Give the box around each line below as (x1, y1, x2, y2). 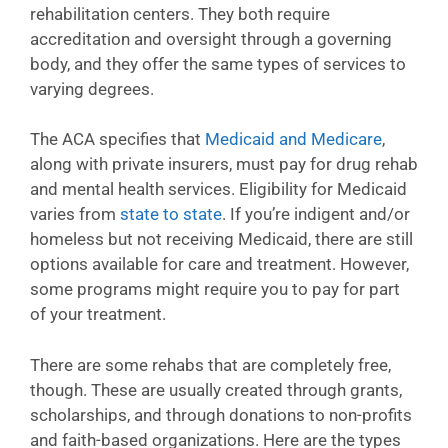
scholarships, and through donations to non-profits (30, 404, 412, 425)
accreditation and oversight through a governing (30, 28, 392, 49)
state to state (120, 204, 222, 224)
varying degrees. (30, 78, 154, 99)
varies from (30, 204, 120, 224)
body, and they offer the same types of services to (30, 53, 406, 74)
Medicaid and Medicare (205, 129, 382, 149)
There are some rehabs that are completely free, (30, 354, 391, 375)
